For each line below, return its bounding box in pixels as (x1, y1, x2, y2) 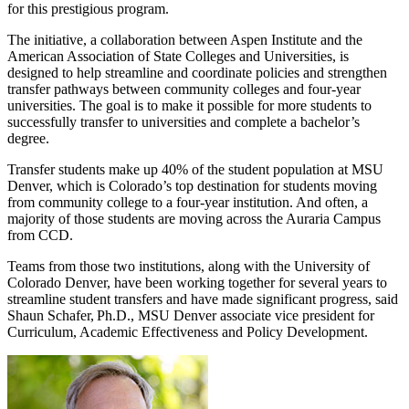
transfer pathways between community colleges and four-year (7, 80, 361, 97)
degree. (7, 130, 53, 146)
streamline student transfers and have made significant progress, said (7, 290, 398, 307)
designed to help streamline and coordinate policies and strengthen (7, 64, 387, 80)
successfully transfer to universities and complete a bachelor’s (7, 113, 360, 130)
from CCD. (7, 226, 77, 243)
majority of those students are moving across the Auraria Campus (7, 210, 381, 226)
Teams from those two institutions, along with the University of (7, 257, 370, 274)
